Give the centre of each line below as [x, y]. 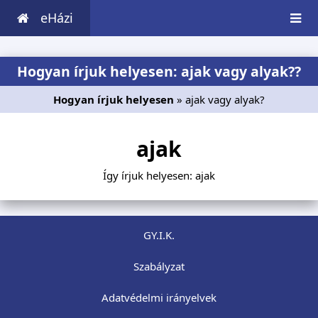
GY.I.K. [159, 235]
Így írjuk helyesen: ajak [159, 176]
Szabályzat [159, 267]
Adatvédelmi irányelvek [159, 298]
